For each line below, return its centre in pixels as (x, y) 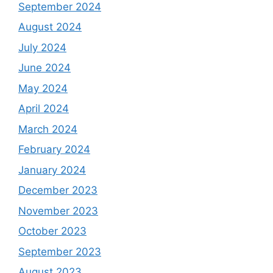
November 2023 (58, 211)
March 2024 (48, 129)
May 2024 (43, 88)
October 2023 (52, 231)
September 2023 (60, 251)
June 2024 (44, 68)
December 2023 (58, 190)
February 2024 (54, 149)
